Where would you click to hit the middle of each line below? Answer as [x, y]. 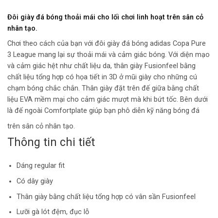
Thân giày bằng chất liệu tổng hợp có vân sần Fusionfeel [106, 197]
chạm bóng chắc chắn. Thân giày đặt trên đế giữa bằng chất [103, 88]
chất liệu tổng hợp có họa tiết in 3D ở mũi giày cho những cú [102, 77]
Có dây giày [35, 182]
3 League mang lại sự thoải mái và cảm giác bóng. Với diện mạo [109, 54]
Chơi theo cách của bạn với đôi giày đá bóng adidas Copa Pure [107, 43]
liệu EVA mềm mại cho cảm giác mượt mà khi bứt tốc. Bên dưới [108, 99]
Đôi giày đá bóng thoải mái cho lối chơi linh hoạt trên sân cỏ [105, 18]
